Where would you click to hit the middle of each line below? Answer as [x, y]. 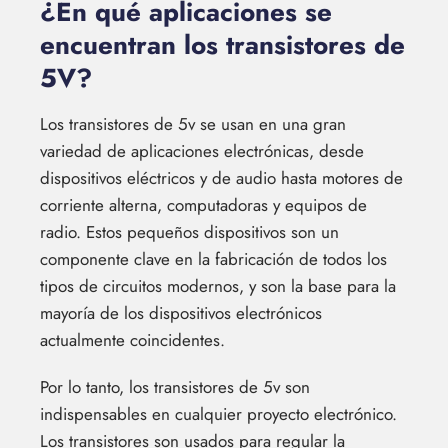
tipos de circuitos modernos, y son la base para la [218, 285]
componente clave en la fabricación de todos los [213, 258]
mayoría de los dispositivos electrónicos [181, 312]
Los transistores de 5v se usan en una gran [193, 123]
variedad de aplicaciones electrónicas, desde [202, 150]
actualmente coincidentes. [132, 339]
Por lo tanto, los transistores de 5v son [175, 386]
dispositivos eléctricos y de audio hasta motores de [221, 177]
